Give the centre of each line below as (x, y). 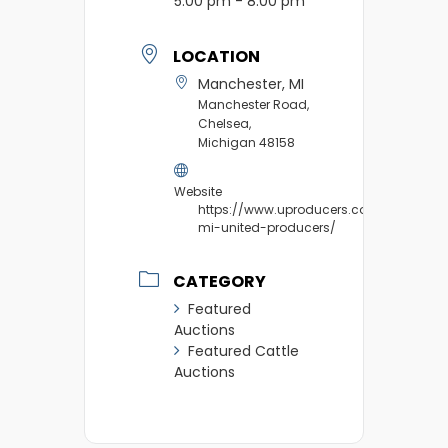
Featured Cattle (243, 350)
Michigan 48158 (246, 143)
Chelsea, (224, 124)
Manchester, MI (251, 84)
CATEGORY (219, 281)
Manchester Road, (253, 105)
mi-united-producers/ (267, 228)
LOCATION (216, 57)
